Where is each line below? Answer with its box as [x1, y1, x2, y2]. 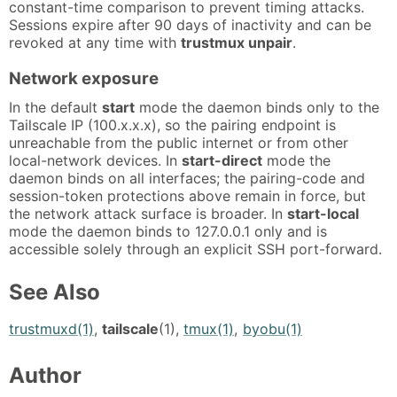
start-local [287, 204, 359, 222]
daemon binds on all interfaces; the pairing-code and [9, 168, 365, 187]
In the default [9, 97, 102, 116]
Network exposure [9, 67, 159, 89]
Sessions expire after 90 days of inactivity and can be [9, 15, 371, 34]
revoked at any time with [9, 33, 181, 51]
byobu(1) [243, 320, 302, 339]
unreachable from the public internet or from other [9, 133, 348, 152]
